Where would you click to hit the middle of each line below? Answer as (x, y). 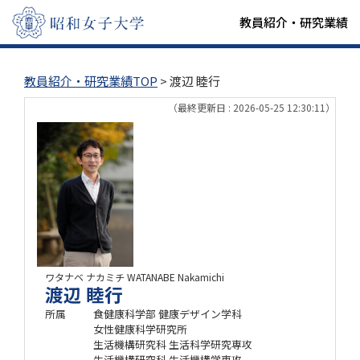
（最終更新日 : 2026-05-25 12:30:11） (252, 107)
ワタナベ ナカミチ (85, 277)
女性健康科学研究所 (140, 329)
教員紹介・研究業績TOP (91, 81)
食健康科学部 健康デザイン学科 (168, 314)
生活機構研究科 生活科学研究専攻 (173, 344)
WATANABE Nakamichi (176, 277)
